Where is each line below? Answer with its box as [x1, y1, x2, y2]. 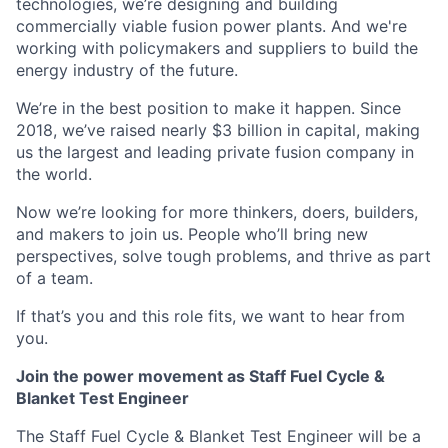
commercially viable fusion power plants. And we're [16, 16, 407, 36]
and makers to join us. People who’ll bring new [16, 224, 368, 244]
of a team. [16, 268, 93, 288]
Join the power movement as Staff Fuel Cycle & [16, 366, 385, 386]
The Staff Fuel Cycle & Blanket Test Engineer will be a [16, 426, 421, 446]
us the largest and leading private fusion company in [16, 142, 414, 162]
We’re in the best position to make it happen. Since [16, 98, 401, 118]
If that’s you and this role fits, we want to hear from [16, 306, 405, 326]
